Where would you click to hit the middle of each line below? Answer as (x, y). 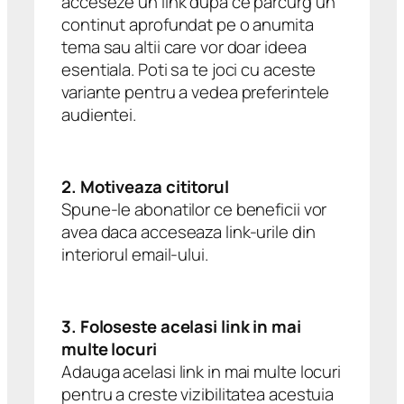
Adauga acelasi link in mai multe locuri (202, 371)
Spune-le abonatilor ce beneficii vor (194, 209)
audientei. (99, 114)
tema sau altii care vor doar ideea (184, 46)
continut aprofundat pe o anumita (188, 24)
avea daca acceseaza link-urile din (188, 231)
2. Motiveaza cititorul (145, 186)
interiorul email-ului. (135, 254)
